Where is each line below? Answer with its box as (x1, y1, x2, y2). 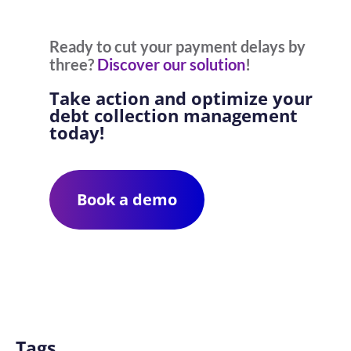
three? (49, 55, 97, 74)
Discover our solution (96, 55, 245, 74)
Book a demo (76, 189, 177, 211)
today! (49, 121, 104, 145)
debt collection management (49, 103, 298, 128)
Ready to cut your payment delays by (49, 37, 306, 56)
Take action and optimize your (49, 86, 313, 110)
